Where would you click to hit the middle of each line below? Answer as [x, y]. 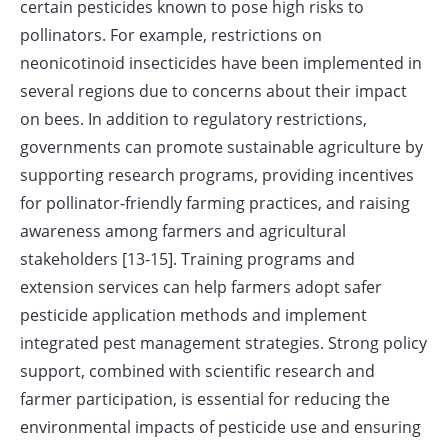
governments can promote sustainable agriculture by [221, 147]
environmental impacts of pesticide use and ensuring [220, 427]
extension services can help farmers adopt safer [201, 287]
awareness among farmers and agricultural [183, 231]
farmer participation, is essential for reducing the [205, 399]
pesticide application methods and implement [193, 315]
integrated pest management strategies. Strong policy [223, 343]
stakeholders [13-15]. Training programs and [187, 259]
